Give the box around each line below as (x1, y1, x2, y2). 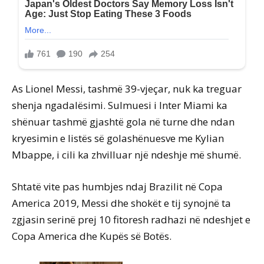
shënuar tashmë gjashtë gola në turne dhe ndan (12, 115, 235, 129)
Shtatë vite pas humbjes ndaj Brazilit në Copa (12, 180, 223, 194)
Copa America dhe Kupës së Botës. (12, 229, 171, 243)
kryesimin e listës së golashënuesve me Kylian (12, 131, 224, 146)
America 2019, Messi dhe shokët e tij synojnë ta (12, 196, 231, 210)
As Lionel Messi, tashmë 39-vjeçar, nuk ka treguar (12, 82, 242, 96)
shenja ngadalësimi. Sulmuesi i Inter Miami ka (12, 98, 227, 113)
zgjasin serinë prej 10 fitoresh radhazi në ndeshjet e (12, 213, 250, 227)
